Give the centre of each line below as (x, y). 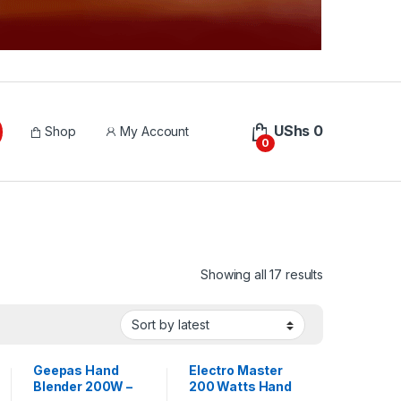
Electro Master (236, 371)
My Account (153, 131)
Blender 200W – (83, 387)
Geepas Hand (76, 371)
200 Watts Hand (240, 387)
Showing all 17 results (262, 274)
